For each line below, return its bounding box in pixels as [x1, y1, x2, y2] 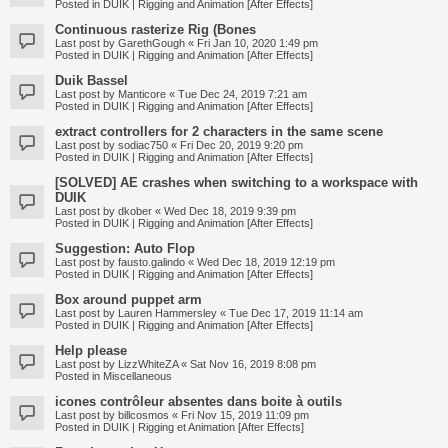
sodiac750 [118, 138, 168, 151]
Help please [55, 342, 127, 358]
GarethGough [118, 36, 185, 49]
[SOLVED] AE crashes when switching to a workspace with [55, 174, 418, 190]
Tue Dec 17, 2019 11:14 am [229, 306, 363, 319]
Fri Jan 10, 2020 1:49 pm [197, 36, 318, 49]
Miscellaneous [103, 369, 172, 382]
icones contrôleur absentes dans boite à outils [55, 393, 342, 409]
